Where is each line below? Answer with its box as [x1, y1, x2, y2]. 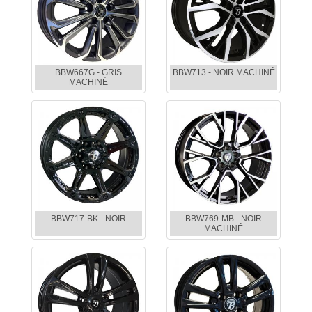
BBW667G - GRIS [55, 68, 122, 78]
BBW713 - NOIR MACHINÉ [172, 68, 275, 78]
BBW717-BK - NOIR [51, 214, 126, 224]
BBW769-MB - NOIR [185, 214, 262, 224]
